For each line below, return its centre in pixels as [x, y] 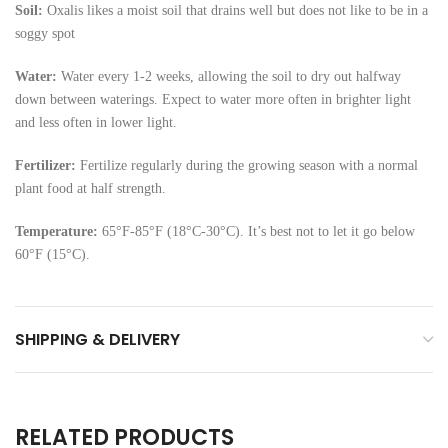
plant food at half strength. [90, 189]
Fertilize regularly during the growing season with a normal [247, 166]
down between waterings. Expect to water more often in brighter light [213, 100]
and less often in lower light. [96, 123]
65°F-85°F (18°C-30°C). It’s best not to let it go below [256, 232]
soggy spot [45, 34]
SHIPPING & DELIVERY [97, 340]
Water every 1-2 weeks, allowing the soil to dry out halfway [231, 77]
